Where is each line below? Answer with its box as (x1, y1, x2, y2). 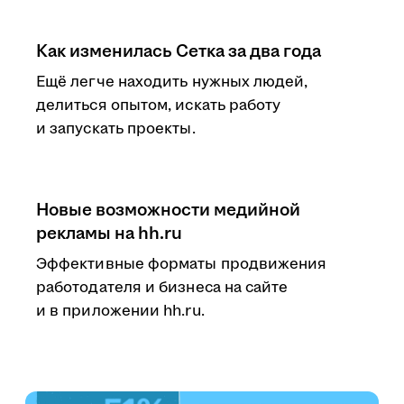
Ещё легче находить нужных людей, (36, 71, 308, 93)
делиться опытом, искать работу (36, 95, 281, 116)
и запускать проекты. (36, 118, 196, 140)
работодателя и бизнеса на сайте (36, 277, 289, 298)
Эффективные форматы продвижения (36, 253, 327, 275)
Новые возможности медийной (36, 197, 300, 223)
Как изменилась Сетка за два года (36, 39, 321, 64)
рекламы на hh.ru (36, 221, 182, 246)
